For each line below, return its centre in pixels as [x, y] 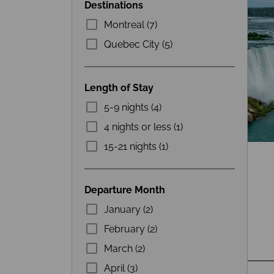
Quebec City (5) [138, 44]
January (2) [128, 209]
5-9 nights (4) [133, 107]
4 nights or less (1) [143, 127]
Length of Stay [119, 88]
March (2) [124, 248]
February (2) [131, 229]
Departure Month [125, 190]
